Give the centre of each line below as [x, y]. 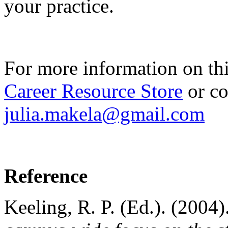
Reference [46, 176]
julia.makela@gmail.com [104, 113]
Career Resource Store [93, 91]
